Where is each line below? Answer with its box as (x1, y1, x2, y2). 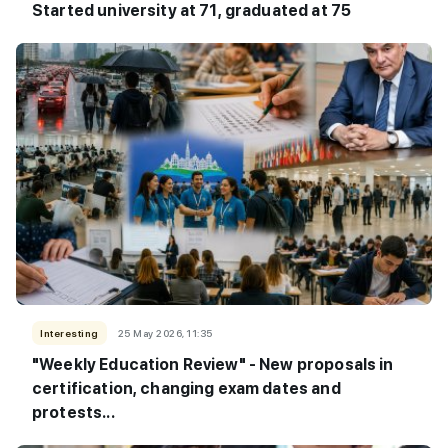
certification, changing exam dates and (32, 378, 341, 398)
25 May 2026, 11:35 (117, 326, 213, 339)
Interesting (40, 326, 99, 339)
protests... (32, 402, 115, 422)
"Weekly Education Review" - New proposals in (32, 354, 394, 374)
